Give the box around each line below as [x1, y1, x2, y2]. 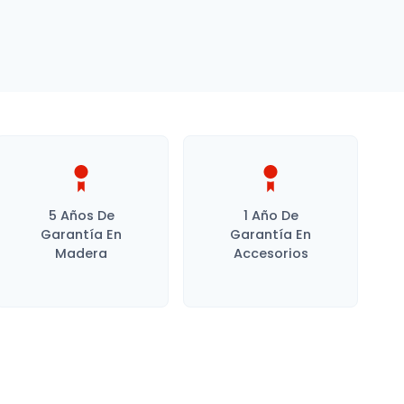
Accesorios [233, 244, 308, 262]
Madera [55, 244, 108, 262]
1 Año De [243, 207, 298, 225]
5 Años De [48, 207, 115, 225]
